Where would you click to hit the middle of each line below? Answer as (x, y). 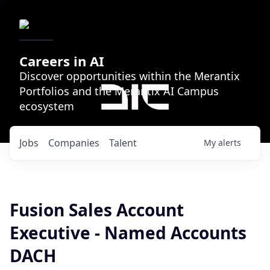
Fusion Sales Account (97, 210)
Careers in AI (62, 61)
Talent (123, 143)
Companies (74, 143)
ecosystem (47, 106)
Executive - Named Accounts (128, 233)
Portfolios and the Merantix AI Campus (119, 91)
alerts (230, 143)
